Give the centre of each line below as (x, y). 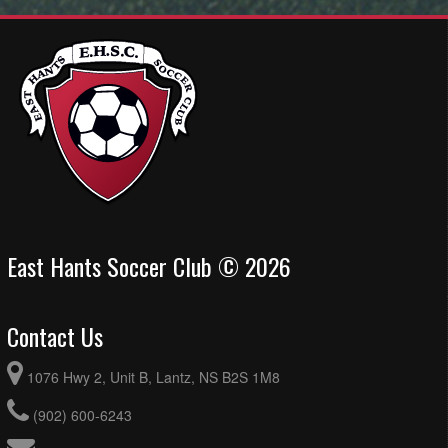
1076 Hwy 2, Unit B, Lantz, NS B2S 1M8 (153, 376)
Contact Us (55, 335)
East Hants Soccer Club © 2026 (149, 265)
